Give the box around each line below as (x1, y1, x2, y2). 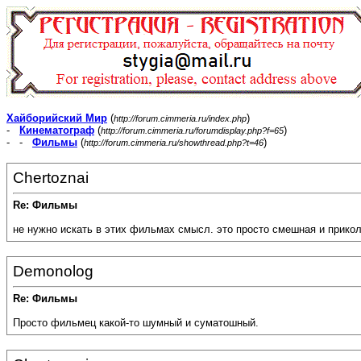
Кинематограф (19, 124, 94, 136)
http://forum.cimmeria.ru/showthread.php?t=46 (84, 138, 263, 147)
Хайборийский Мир (6, 112, 107, 124)
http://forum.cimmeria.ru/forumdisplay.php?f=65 (101, 126, 284, 135)
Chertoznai (13, 169, 89, 186)
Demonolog (13, 263, 93, 280)
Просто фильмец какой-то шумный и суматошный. (13, 317, 259, 330)
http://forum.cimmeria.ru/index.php (114, 114, 247, 123)
